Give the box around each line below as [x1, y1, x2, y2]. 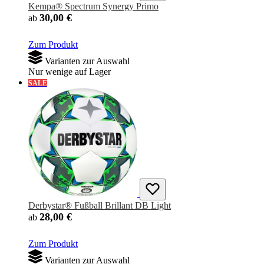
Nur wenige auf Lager [28, 67, 111, 77]
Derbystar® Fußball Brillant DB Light [28, 200, 171, 211]
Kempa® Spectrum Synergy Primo [28, 1, 159, 12]
